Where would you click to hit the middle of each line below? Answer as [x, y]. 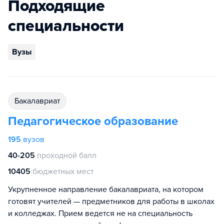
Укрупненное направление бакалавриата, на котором [106, 189]
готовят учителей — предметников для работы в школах [111, 201]
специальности [66, 26]
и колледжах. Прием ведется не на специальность [100, 213]
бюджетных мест [63, 171]
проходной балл [67, 155]
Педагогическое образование [93, 121]
